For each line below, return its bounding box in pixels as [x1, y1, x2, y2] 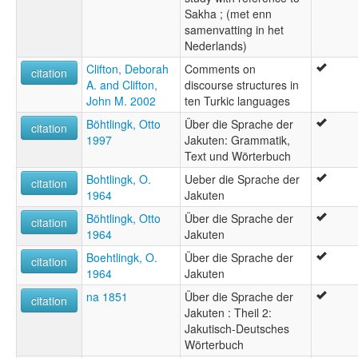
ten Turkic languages [185, 92, 290, 109]
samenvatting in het [185, 21, 284, 38]
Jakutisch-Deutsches [185, 320, 289, 336]
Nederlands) [185, 37, 247, 54]
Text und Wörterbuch [185, 147, 291, 164]
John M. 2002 [86, 92, 156, 109]
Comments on [185, 60, 256, 77]
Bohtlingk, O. [86, 170, 151, 187]
